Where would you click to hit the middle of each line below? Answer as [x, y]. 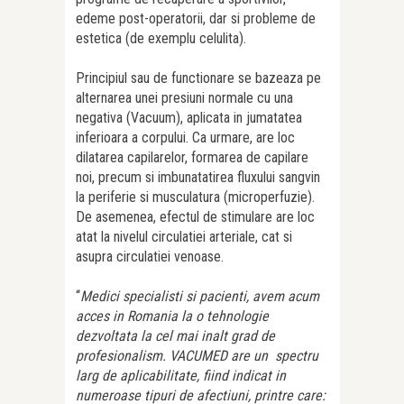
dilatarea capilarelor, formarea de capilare [192, 158]
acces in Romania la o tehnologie [172, 317]
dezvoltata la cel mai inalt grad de [175, 336]
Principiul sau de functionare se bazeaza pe [198, 78]
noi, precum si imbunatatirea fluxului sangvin [198, 178]
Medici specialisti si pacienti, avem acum [200, 297]
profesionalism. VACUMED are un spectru [197, 356]
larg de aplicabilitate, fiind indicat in [181, 376]
